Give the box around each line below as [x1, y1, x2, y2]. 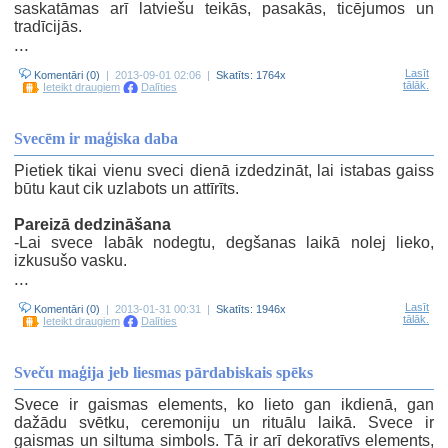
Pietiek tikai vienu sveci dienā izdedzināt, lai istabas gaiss [14, 162, 434, 179]
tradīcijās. [14, 18, 82, 35]
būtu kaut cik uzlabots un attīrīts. [14, 180, 239, 197]
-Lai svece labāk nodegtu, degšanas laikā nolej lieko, [14, 234, 434, 251]
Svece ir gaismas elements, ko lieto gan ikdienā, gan [14, 396, 434, 413]
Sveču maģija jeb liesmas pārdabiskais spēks [14, 364, 313, 381]
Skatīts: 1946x [216, 303, 286, 315]
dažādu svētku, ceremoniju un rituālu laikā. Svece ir [14, 414, 434, 431]
